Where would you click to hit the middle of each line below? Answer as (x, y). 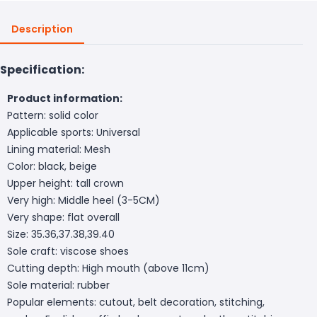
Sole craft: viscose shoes (68, 251)
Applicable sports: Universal (74, 132)
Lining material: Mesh (59, 149)
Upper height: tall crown (65, 183)
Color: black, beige (52, 166)
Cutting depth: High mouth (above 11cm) (108, 268)
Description (42, 29)
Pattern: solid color (53, 115)
